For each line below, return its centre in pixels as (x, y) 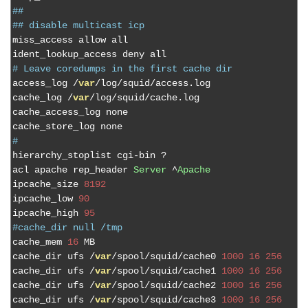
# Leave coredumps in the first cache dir (122, 69)
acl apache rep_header (73, 170)
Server (150, 170)
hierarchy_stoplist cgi (73, 156)
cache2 (202, 286)
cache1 (202, 271)
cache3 (202, 300)
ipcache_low (45, 199)
